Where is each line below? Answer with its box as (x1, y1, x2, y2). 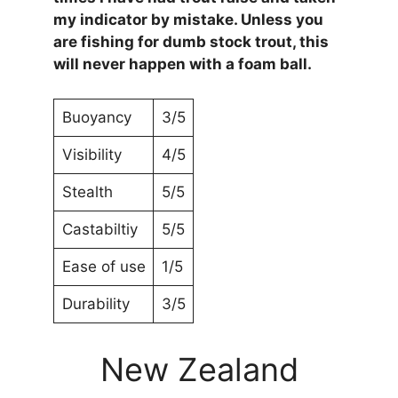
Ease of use (61, 257, 146, 275)
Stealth (61, 182, 113, 201)
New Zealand (99, 350, 298, 390)
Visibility (61, 145, 122, 163)
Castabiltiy (61, 219, 138, 238)
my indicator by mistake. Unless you (53, 11, 323, 29)
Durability (61, 294, 130, 313)
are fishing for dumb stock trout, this (53, 33, 329, 52)
